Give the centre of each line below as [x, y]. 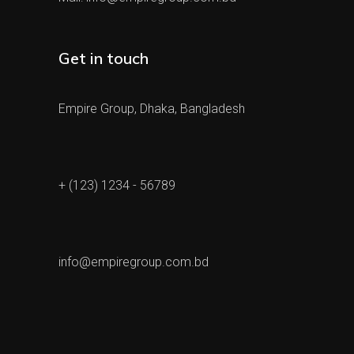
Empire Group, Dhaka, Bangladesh [152, 108]
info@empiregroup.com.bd [134, 262]
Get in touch [104, 58]
